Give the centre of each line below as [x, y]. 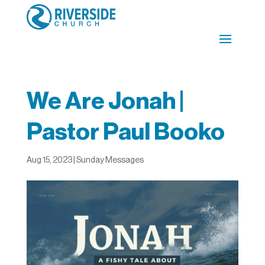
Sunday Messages [110, 160]
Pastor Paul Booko [125, 132]
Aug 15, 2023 [49, 160]
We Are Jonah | [105, 101]
